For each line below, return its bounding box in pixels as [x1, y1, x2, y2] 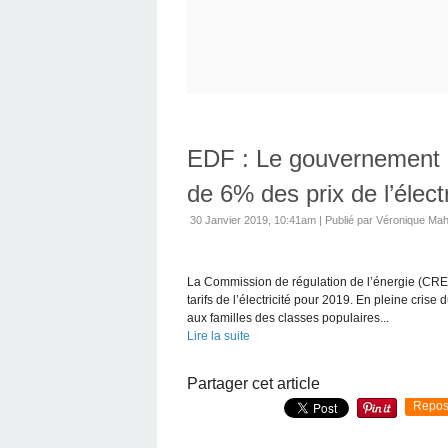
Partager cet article [187, 374, 320, 392]
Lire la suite [187, 328, 250, 343]
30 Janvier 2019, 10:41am [190, 213, 316, 226]
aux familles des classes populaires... [187, 310, 389, 325]
